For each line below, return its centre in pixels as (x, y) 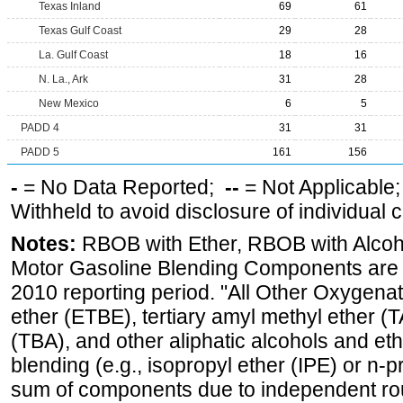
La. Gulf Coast (73, 55)
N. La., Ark (63, 79)
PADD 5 (40, 152)
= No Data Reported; (121, 187)
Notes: (44, 244)
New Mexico (69, 103)
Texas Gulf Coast (80, 31)
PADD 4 (40, 128)
